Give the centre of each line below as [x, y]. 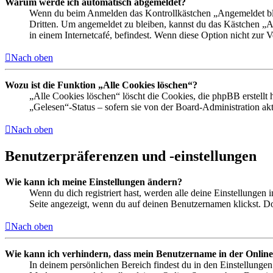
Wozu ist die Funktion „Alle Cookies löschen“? [101, 85]
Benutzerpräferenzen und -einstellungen [131, 156]
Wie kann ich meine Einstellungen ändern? [94, 182]
